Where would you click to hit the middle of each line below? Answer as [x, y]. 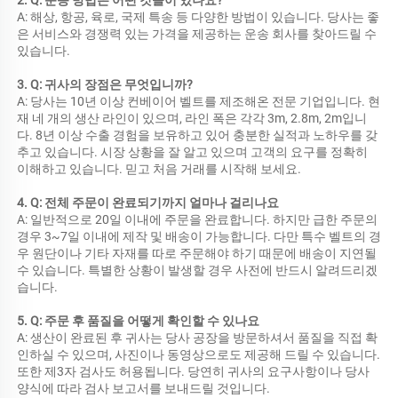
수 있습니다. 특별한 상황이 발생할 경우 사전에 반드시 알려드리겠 [197, 270]
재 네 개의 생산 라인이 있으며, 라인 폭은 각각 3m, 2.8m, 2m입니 [192, 118]
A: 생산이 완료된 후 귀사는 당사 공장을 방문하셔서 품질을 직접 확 [197, 337]
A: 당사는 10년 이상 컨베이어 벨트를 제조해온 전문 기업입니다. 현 [199, 101]
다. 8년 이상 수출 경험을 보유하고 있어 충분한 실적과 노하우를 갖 [197, 135]
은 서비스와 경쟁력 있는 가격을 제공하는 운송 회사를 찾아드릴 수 [197, 33]
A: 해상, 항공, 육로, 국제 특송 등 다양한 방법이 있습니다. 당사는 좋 [198, 16]
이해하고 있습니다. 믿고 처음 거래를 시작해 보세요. [160, 168]
